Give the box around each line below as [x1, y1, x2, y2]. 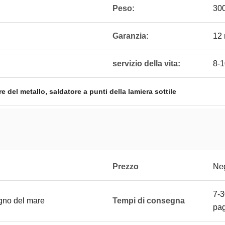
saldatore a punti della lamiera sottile [49, 87, 176, 95]
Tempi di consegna [113, 196, 185, 205]
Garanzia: [113, 32, 149, 40]
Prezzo [113, 162, 139, 171]
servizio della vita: [113, 59, 180, 68]
